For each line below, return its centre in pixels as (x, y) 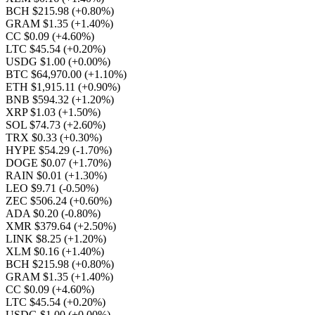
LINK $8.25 (35, 239)
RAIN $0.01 (35, 175)
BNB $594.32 (39, 99)
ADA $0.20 (33, 213)
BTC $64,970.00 (45, 74)
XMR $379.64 (40, 226)
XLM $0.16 (34, 251)
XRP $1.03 (32, 112)
